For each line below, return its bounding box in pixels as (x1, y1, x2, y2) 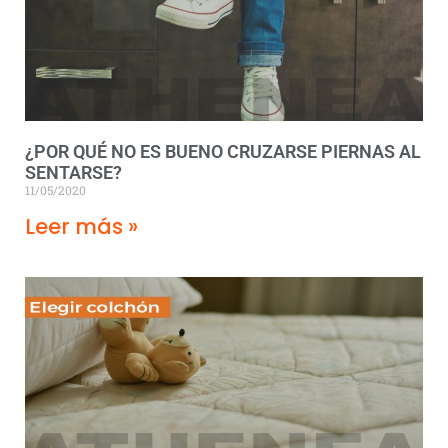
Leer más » (25, 211, 138, 241)
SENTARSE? (25, 161, 122, 183)
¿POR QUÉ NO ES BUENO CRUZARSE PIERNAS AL (25, 140, 421, 162)
